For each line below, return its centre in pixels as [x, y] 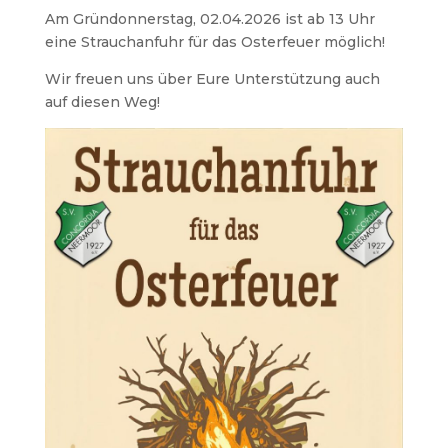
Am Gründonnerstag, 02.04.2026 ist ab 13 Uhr [209, 19]
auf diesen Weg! [102, 102]
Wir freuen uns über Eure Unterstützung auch [212, 79]
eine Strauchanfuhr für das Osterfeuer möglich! [214, 42]
